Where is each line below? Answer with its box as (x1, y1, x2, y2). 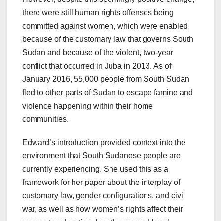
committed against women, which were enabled (22, 22, 188, 31)
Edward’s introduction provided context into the (22, 138, 185, 147)
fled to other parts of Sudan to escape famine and (22, 88, 193, 97)
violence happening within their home (22, 102, 153, 110)
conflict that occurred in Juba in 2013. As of (22, 62, 171, 71)
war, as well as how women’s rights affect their (22, 205, 183, 214)
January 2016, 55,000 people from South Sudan (22, 75, 189, 84)
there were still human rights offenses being (22, 8, 174, 17)
